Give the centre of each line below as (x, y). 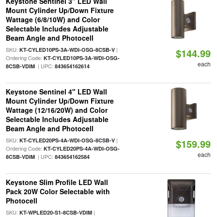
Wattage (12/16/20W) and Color (56, 110)
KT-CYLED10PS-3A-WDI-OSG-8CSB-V (67, 50)
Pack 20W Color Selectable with (58, 191)
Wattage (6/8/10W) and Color (53, 19)
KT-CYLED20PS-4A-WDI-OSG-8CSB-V (67, 140)
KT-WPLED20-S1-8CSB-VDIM (55, 212)
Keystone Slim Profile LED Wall (57, 182)
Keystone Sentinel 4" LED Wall (56, 92)
